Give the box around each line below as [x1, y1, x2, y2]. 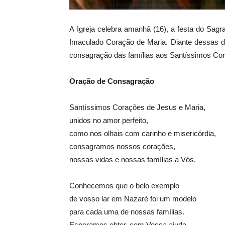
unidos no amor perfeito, [69, 116, 148, 125]
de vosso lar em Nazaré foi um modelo [69, 194, 196, 203]
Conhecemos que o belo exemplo [69, 181, 179, 190]
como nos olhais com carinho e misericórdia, [69, 129, 216, 138]
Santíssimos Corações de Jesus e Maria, [69, 103, 205, 111]
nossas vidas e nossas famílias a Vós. [69, 155, 196, 164]
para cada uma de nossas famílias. [69, 207, 184, 216]
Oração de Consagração [69, 77, 154, 85]
